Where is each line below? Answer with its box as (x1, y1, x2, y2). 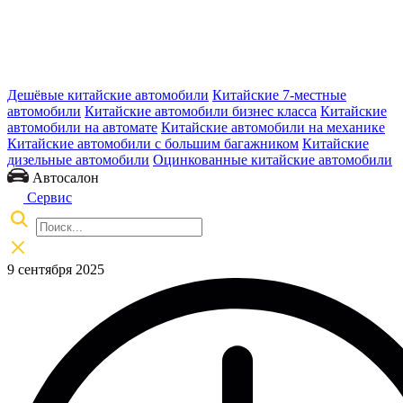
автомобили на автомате (7, 119, 157, 135)
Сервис (23, 189, 72, 205)
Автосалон (29, 169, 99, 185)
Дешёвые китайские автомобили (7, 86, 209, 103)
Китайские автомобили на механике (161, 119, 385, 135)
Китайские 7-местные (212, 86, 346, 103)
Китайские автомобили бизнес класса (85, 103, 317, 119)
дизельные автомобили (7, 151, 149, 167)
